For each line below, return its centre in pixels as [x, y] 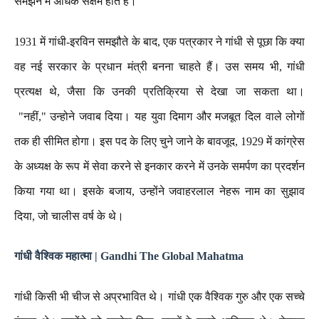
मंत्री [137, 67]
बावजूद [221, 141]
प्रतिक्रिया [166, 91]
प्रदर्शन [290, 166]
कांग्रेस [290, 141]
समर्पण [244, 166]
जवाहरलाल [192, 191]
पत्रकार [197, 42]
